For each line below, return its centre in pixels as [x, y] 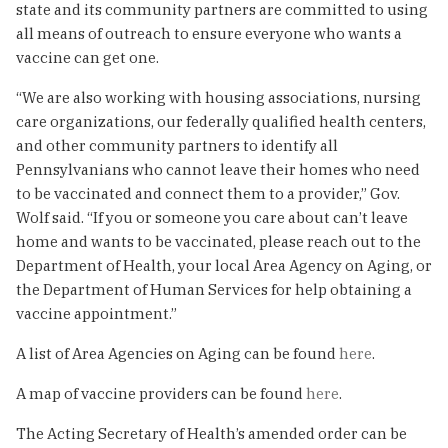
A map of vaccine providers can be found [161, 393]
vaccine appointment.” [96, 313]
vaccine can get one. [87, 57]
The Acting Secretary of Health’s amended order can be [211, 433]
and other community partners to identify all [177, 145]
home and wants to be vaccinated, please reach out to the [218, 241]
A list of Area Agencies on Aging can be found [177, 353]
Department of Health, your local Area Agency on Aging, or [224, 265]
